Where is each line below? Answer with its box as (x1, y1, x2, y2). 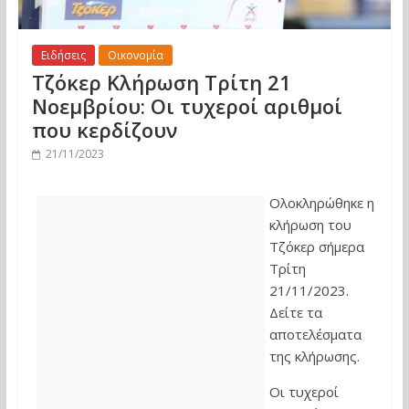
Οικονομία (107, 47, 163, 64)
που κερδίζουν (31, 116, 177, 144)
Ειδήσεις (40, 47, 86, 64)
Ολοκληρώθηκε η (268, 194, 374, 213)
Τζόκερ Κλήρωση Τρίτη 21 (31, 68, 291, 97)
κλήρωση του (268, 215, 351, 235)
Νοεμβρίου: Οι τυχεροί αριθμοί (31, 92, 342, 121)
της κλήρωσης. (268, 347, 360, 366)
